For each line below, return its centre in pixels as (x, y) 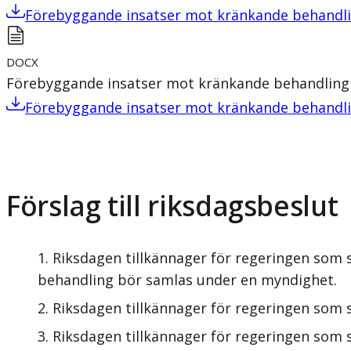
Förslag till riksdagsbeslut (172, 205)
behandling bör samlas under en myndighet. (187, 279)
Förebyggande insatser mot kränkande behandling (178, 83)
